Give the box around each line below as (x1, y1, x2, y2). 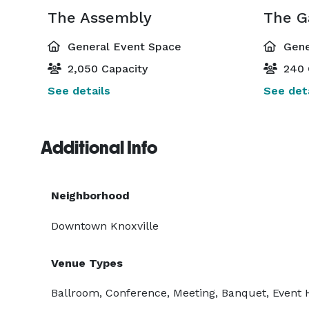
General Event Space (64, 40, 181, 53)
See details (48, 84, 110, 97)
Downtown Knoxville (51, 219, 159, 232)
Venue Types (51, 257, 123, 270)
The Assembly (48, 9, 152, 26)
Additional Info (41, 137, 157, 158)
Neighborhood (51, 189, 130, 202)
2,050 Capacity (64, 62, 148, 75)
